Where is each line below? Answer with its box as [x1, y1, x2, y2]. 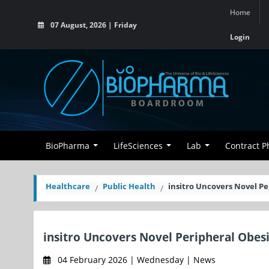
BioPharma [46, 140, 89, 151]
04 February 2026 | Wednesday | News [55, 254, 216, 265]
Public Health [103, 181, 156, 192]
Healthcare [46, 181, 90, 192]
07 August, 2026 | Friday [49, 20, 137, 29]
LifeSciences [113, 140, 163, 151]
